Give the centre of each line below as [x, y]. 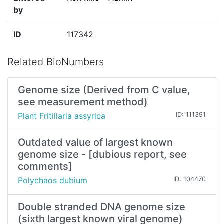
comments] [45, 167]
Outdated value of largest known [95, 143]
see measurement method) [83, 102]
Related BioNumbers [56, 62]
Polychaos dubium [53, 181]
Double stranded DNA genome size [102, 207]
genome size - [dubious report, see [102, 155]
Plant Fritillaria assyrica [62, 116]
